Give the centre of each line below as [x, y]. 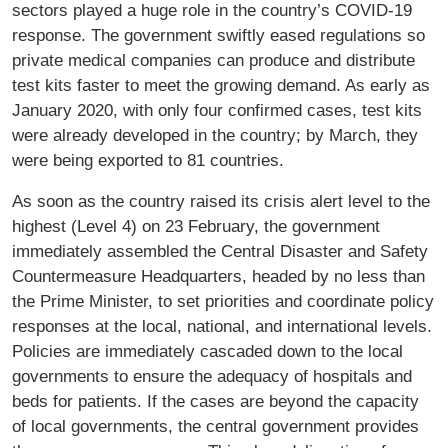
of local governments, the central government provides [215, 426]
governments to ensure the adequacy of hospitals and [212, 376]
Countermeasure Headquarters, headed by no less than [218, 276]
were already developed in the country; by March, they [215, 135]
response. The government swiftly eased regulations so [218, 35]
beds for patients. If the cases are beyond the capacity [215, 401]
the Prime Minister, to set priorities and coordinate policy [223, 301]
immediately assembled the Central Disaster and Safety [220, 251]
